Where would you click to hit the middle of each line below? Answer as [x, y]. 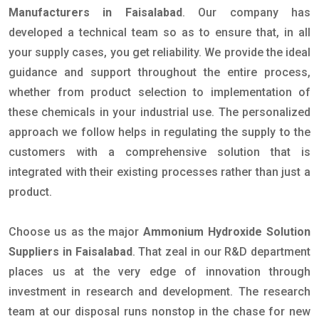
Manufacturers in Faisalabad [95, 13]
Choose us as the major [76, 232]
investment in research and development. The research [159, 292]
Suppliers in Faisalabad [70, 252]
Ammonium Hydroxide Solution [227, 232]
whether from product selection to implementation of [159, 93]
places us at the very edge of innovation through [159, 272]
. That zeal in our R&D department [221, 252]
